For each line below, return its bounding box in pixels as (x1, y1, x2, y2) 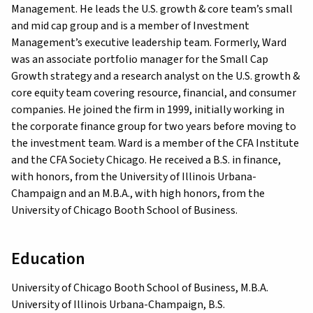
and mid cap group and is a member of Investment (11, 17, 249, 34)
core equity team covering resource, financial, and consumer (11, 85, 296, 101)
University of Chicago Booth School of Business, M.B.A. (11, 279, 268, 296)
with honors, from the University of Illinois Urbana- (11, 168, 256, 184)
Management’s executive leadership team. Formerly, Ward (11, 34, 286, 50)
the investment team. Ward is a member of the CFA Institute (11, 135, 299, 151)
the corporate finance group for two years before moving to (11, 118, 296, 134)
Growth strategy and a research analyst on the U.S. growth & (11, 68, 300, 84)
